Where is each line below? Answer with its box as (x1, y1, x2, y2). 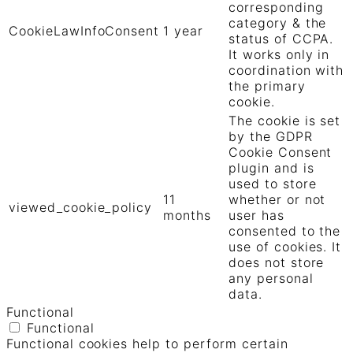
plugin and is (229, 160, 314, 176)
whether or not (229, 191, 326, 208)
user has (229, 207, 284, 224)
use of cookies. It (229, 239, 342, 255)
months (163, 207, 211, 224)
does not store (229, 255, 325, 271)
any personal (229, 270, 314, 287)
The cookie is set (229, 113, 341, 129)
